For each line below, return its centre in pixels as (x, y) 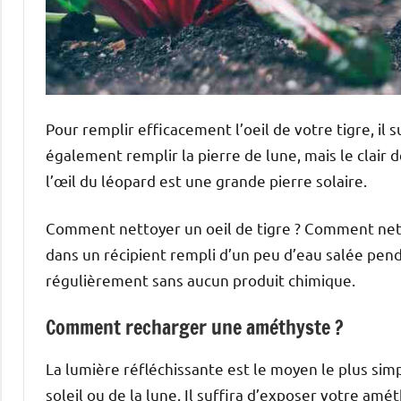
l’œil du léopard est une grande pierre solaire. (206, 180)
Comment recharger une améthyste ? (195, 327)
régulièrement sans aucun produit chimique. (200, 279)
